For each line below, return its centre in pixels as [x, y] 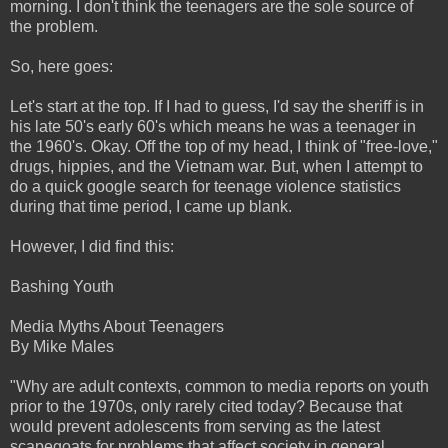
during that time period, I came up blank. [151, 207]
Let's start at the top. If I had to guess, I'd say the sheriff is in [217, 107]
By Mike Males [62, 347]
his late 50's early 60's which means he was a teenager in [213, 127]
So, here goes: [61, 67]
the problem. [54, 27]
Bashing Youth [62, 287]
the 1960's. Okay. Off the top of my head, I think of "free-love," [224, 147]
